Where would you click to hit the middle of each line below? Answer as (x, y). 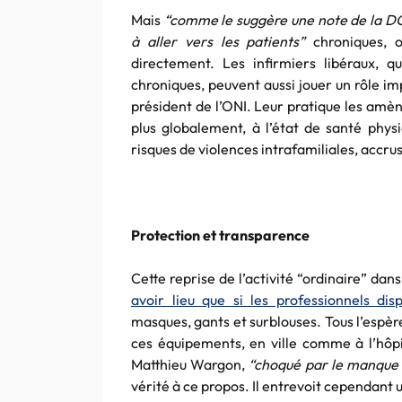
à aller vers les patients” (223, 41)
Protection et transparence (220, 235)
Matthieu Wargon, (190, 364)
